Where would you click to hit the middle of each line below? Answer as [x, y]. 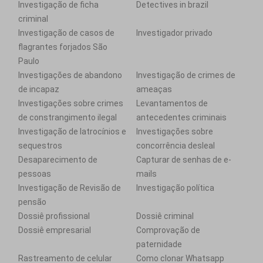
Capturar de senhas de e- [184, 160]
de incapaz [39, 89]
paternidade [159, 244]
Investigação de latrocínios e [72, 131]
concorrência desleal [176, 146]
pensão [32, 202]
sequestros [40, 146]
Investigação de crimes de [186, 75]
